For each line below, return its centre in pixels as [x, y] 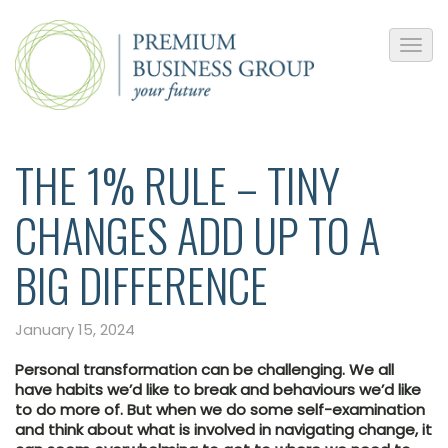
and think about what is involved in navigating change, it [223, 429]
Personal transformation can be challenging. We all [204, 369]
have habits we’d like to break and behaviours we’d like [218, 389]
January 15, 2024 [75, 329]
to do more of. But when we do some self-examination [220, 409]
